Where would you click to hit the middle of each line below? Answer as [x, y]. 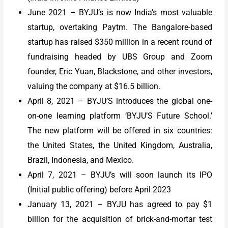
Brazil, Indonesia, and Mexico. [81, 160]
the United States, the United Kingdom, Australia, [120, 145]
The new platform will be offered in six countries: [120, 130]
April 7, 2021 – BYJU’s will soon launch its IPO [120, 175]
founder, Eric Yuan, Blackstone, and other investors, [120, 71]
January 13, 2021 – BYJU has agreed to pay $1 [120, 204]
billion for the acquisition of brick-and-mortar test [120, 219]
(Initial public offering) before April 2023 [99, 189]
